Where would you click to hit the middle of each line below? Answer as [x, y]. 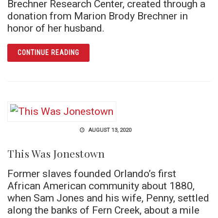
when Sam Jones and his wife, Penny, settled [108, 198]
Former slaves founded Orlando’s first [92, 173]
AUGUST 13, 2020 [109, 130]
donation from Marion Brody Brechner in [98, 16]
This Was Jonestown [56, 153]
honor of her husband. [56, 28]
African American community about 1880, [101, 185]
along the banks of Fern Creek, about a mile [103, 210]
